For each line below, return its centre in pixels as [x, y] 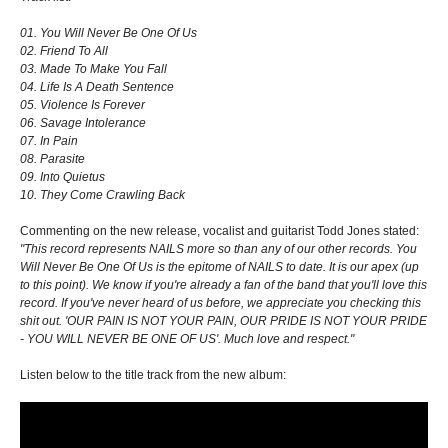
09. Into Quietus [62, 177]
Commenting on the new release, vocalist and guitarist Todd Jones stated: [219, 231]
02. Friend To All [64, 51]
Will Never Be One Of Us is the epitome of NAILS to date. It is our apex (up [219, 267]
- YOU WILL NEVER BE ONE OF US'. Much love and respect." [187, 339]
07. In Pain [49, 141]
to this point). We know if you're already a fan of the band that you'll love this [223, 285]
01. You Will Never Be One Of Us [108, 33]
